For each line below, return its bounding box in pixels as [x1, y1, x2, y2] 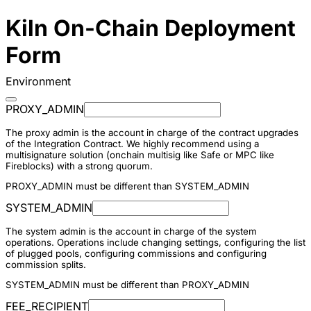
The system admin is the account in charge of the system [6, 225, 257, 237]
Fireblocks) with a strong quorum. [6, 160, 153, 171]
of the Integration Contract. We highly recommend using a [6, 137, 259, 149]
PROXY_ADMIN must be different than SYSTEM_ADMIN [6, 180, 249, 192]
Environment [6, 74, 71, 89]
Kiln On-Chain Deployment [6, 15, 296, 42]
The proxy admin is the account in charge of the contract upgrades [6, 126, 299, 138]
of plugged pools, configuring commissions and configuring [6, 247, 267, 259]
